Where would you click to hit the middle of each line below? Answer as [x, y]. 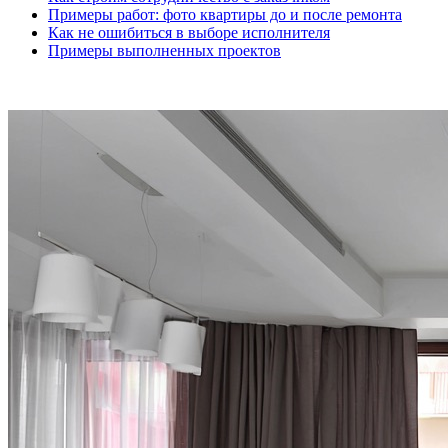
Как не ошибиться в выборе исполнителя [189, 32]
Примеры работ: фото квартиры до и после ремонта [225, 14]
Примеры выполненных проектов [164, 50]
